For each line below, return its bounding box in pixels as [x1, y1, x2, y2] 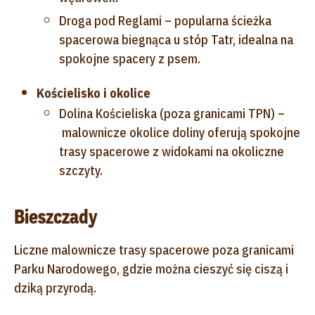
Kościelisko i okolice [37, 84, 150, 101]
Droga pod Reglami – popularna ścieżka [59, 12, 271, 29]
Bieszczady [14, 203, 97, 230]
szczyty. [59, 162, 103, 179]
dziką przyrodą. [14, 279, 96, 296]
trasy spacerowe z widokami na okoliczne [59, 143, 284, 160]
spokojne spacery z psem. [59, 50, 200, 67]
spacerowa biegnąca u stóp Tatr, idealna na [59, 31, 293, 48]
